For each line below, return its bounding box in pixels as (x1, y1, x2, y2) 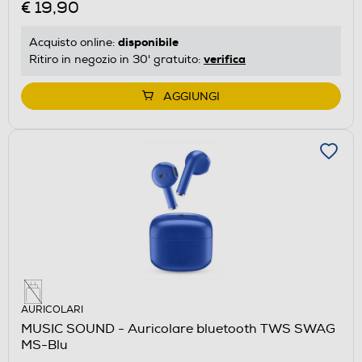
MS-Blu (21, 337, 68, 354)
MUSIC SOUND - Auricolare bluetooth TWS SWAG (21, 321, 335, 338)
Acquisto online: (29, 35, 118, 49)
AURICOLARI (21, 304, 83, 317)
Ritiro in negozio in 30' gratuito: (29, 52, 204, 66)
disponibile (118, 34, 179, 49)
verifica (204, 51, 246, 66)
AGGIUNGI (163, 89, 220, 103)
